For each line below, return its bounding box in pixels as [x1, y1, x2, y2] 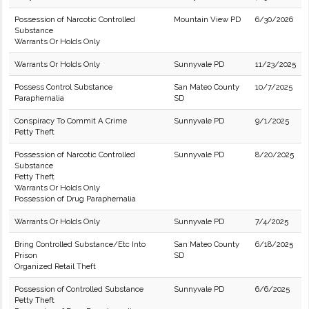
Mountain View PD [174, 14, 241, 24]
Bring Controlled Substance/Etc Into [14, 239, 146, 249]
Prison [14, 250, 37, 260]
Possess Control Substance [14, 82, 112, 92]
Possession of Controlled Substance [14, 284, 143, 294]
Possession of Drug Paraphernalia [14, 194, 136, 203]
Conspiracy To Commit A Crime [14, 116, 127, 126]
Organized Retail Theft [14, 261, 96, 271]
